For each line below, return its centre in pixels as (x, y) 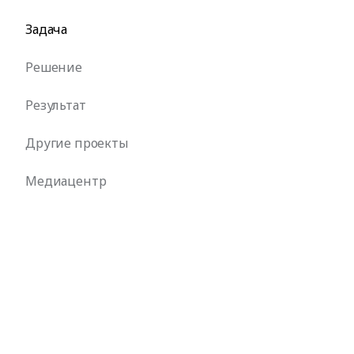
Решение (54, 68)
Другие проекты (77, 143)
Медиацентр (66, 181)
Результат (56, 105)
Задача (47, 30)
